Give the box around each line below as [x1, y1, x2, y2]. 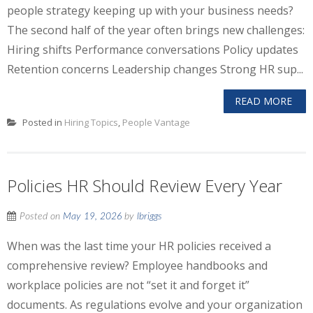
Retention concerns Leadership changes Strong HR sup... [7, 61, 303, 77]
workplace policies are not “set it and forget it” [7, 277, 249, 293]
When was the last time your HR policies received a [7, 238, 271, 254]
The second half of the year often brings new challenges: [7, 22, 305, 38]
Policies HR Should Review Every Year [7, 174, 282, 197]
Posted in [20, 116, 64, 129]
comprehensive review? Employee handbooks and [7, 258, 268, 273]
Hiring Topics [64, 116, 118, 129]
